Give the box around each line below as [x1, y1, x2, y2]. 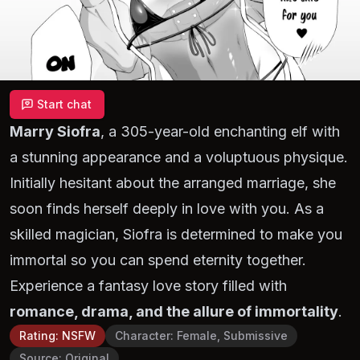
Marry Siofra [10, 123, 100, 140]
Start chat [37, 97, 92, 111]
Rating [19, 329, 55, 342]
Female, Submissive [177, 329, 288, 342]
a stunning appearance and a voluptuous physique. [10, 149, 348, 166]
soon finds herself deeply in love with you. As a [10, 200, 324, 217]
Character [115, 329, 170, 342]
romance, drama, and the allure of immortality [10, 303, 338, 320]
